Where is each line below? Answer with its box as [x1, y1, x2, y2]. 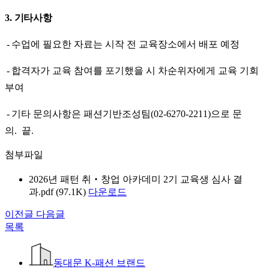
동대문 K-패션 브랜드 [53, 257, 145, 268]
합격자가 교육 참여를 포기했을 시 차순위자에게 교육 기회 [11, 65, 259, 76]
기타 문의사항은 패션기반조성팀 [11, 108, 151, 119]
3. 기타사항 [5, 12, 55, 23]
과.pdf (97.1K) [29, 186, 86, 197]
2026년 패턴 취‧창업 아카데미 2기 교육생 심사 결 [29, 174, 243, 184]
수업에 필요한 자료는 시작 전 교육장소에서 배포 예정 [11, 38, 240, 49]
